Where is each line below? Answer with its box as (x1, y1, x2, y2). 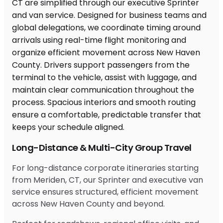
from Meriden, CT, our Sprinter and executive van (12, 174, 203, 186)
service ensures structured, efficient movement (12, 186, 199, 198)
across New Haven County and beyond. (12, 198, 165, 210)
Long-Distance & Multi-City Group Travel (12, 141, 192, 154)
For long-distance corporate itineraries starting (12, 162, 199, 174)
